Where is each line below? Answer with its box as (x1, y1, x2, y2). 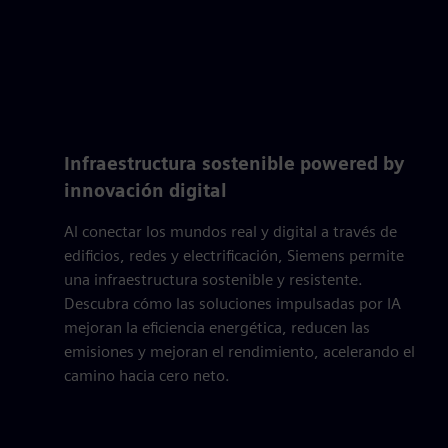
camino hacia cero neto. (64, 365, 230, 385)
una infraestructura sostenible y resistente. (64, 269, 363, 289)
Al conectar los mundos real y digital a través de (64, 221, 397, 241)
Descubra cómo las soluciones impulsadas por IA (64, 293, 401, 313)
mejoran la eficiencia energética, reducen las (64, 317, 370, 337)
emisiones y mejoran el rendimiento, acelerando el (64, 341, 415, 361)
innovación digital (64, 179, 227, 201)
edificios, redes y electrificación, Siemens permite (64, 245, 404, 265)
